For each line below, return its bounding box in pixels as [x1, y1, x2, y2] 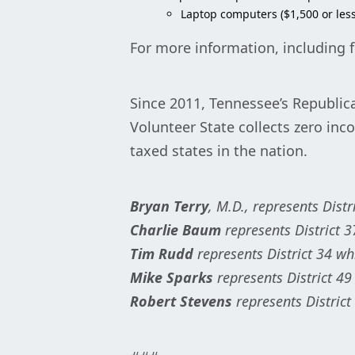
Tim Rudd [130, 244, 197, 264]
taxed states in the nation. [130, 141, 307, 161]
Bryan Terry [130, 197, 208, 216]
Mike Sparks [130, 268, 213, 288]
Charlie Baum [130, 220, 221, 240]
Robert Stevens [130, 292, 232, 311]
